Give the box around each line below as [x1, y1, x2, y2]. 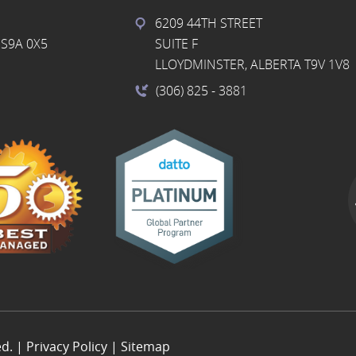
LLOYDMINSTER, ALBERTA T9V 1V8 [155, 56, 350, 73]
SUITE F [155, 35, 198, 52]
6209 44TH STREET [155, 14, 262, 32]
